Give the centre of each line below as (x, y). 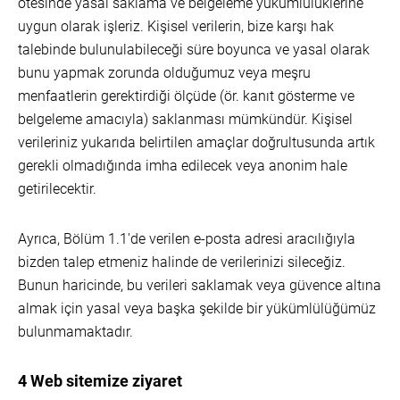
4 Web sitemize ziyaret (100, 381)
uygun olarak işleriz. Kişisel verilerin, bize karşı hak (176, 26)
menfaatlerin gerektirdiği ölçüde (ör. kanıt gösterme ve (186, 96)
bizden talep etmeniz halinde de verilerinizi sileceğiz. (182, 262)
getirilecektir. (57, 189)
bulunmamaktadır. (75, 332)
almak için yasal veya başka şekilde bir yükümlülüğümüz (197, 308)
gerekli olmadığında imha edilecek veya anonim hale (183, 166)
